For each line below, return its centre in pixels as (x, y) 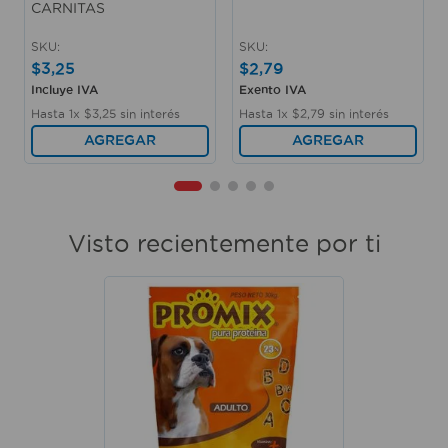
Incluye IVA (64, 89)
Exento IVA (272, 89)
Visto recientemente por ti (224, 243)
